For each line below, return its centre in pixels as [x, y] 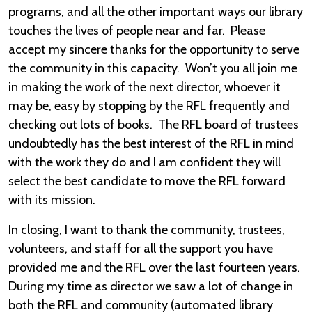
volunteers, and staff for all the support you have [141, 249]
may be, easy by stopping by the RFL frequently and [149, 106]
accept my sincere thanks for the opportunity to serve [154, 49]
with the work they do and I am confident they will [145, 162]
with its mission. [53, 200]
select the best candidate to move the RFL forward [147, 181]
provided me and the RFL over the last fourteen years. [156, 267]
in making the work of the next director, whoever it [145, 87]
